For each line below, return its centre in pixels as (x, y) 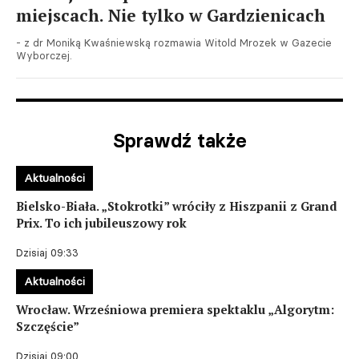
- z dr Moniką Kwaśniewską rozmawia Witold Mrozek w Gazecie (174, 42)
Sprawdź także (179, 141)
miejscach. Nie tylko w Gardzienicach (171, 15)
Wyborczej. (44, 55)
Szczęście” (48, 326)
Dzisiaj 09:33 (47, 253)
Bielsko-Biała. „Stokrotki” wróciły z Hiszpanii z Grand (177, 206)
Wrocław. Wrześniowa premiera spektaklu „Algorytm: (175, 309)
